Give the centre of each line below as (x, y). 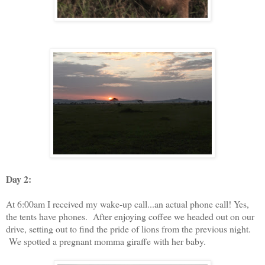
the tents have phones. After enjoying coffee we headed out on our (130, 216)
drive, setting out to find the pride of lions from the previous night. (128, 229)
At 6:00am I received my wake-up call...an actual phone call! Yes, (127, 204)
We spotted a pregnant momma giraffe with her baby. (107, 241)
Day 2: (21, 179)
